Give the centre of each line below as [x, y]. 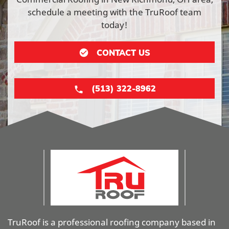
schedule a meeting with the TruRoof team [114, 12]
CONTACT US [123, 52]
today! [114, 25]
